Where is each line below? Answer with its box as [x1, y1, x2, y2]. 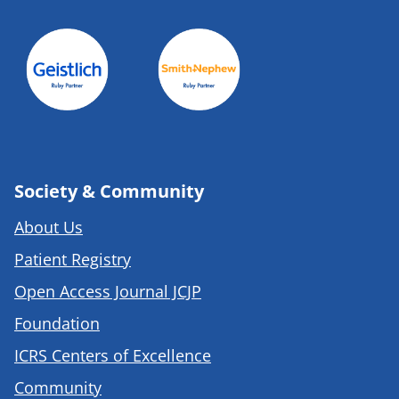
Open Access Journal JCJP [14, 280, 201, 302]
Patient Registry [14, 248, 131, 270]
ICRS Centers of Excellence [14, 344, 211, 366]
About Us [14, 216, 83, 238]
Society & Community [14, 178, 204, 203]
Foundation [14, 312, 100, 334]
